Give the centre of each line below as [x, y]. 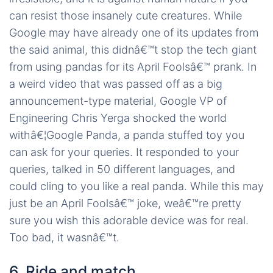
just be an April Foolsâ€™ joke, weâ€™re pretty [125, 203]
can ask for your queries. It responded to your [124, 152]
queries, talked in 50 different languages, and [122, 169]
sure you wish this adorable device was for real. [129, 220]
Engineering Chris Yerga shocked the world [118, 118]
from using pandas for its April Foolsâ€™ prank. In [133, 66]
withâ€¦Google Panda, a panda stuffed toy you [127, 135]
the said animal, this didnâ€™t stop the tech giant [133, 49]
